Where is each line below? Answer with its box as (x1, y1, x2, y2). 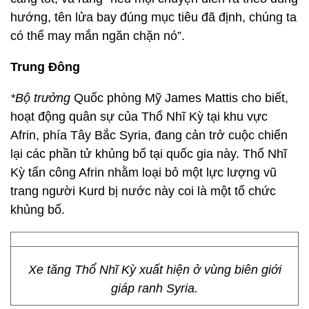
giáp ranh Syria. (111, 281, 198, 295)
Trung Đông (10, 60, 80, 74)
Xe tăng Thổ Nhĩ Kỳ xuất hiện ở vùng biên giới (28, 263, 281, 277)
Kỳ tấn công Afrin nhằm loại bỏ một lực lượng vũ (10, 166, 277, 179)
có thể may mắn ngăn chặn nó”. (10, 29, 185, 43)
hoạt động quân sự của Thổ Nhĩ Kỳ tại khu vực (10, 110, 268, 123)
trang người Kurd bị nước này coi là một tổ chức (10, 184, 276, 198)
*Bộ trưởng (10, 91, 70, 105)
